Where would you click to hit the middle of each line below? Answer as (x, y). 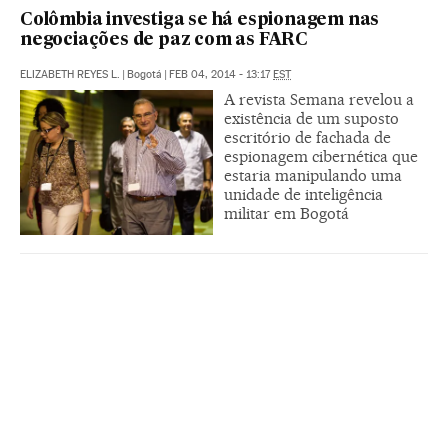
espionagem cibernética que (321, 156)
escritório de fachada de (307, 137)
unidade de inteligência (303, 194)
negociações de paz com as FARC (164, 40)
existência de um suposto (311, 118)
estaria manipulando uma (313, 175)
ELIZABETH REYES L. (70, 74)
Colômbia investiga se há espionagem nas (200, 20)
